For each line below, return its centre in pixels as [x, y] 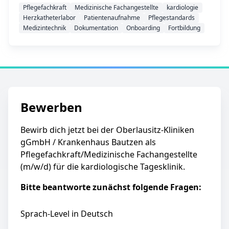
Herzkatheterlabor [49, 18]
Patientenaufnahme [112, 18]
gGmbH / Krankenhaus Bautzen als [88, 142]
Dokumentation [96, 28]
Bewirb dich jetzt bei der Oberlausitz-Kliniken [107, 130]
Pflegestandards [171, 18]
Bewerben [51, 107]
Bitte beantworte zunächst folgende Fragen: [111, 187]
